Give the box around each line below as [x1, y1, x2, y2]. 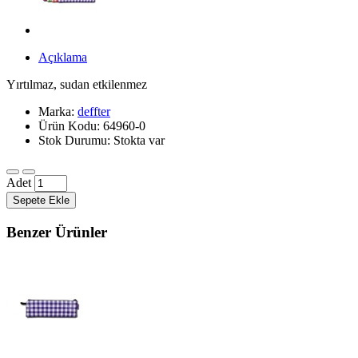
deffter [78, 104, 110, 118]
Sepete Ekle [13, 193, 70, 206]
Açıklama [38, 50, 87, 64]
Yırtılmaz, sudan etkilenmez [6, 77, 147, 91]
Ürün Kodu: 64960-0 [38, 118, 145, 133]
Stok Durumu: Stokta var [38, 133, 165, 147]
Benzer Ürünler [6, 223, 107, 241]
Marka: [38, 104, 78, 118]
